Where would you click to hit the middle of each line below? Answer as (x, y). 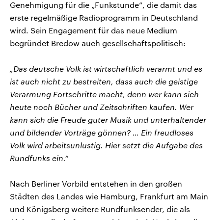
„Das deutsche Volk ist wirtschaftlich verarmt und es (106, 68)
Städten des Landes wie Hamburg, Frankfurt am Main (109, 196)
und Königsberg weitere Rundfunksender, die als (100, 209)
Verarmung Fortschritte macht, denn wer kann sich (104, 94)
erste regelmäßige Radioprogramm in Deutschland (104, 17)
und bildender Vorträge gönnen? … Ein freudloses (102, 132)
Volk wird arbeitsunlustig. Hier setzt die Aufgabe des (106, 145)
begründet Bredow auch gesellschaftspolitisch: (98, 43)
